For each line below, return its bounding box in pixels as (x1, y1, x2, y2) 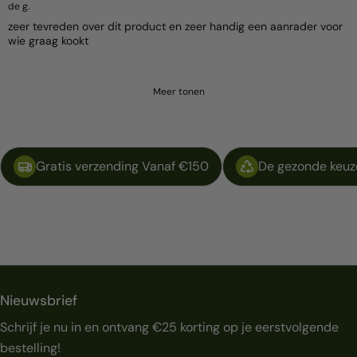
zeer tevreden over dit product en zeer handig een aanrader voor (8, 18, 343, 33)
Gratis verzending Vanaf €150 (36, 157, 209, 175)
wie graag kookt (8, 33, 88, 48)
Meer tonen (152, 84, 205, 98)
